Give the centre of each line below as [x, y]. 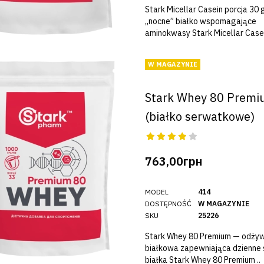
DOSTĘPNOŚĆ [168, 203]
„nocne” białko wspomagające [200, 21]
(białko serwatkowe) [199, 116]
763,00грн [173, 161]
